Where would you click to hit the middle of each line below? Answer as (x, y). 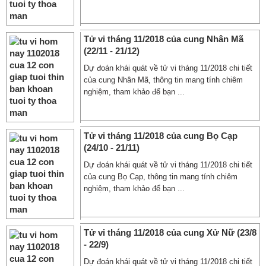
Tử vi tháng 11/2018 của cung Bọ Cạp (161, 136)
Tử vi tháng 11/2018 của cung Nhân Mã (164, 39)
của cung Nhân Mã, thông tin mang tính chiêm (163, 80)
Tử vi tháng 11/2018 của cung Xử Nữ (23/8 (170, 232)
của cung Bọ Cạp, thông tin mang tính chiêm (161, 177)
